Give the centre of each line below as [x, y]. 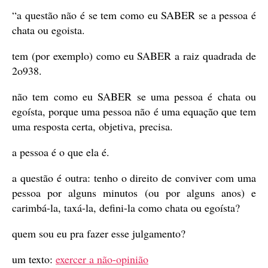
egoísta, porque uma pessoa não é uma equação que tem [134, 112]
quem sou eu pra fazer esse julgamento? [99, 234]
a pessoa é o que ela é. [61, 152]
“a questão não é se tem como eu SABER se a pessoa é [134, 15]
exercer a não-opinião [102, 259]
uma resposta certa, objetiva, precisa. [92, 127]
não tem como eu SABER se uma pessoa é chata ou [134, 97]
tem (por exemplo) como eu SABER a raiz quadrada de [134, 56]
